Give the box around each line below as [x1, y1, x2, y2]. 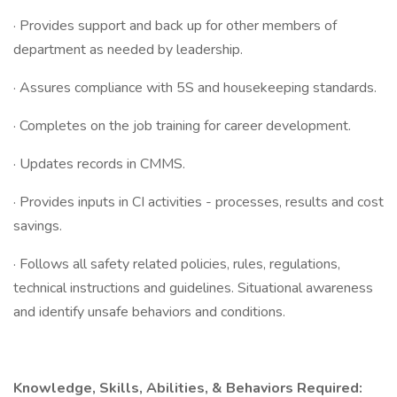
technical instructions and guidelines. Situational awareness [13, 278, 373, 298]
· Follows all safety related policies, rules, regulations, [13, 254, 340, 274]
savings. [13, 216, 62, 236]
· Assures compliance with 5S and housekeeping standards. [13, 78, 377, 97]
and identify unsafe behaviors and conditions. [13, 302, 285, 322]
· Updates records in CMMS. [13, 154, 185, 174]
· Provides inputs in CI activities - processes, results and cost [13, 192, 384, 212]
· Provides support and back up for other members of [13, 16, 337, 35]
